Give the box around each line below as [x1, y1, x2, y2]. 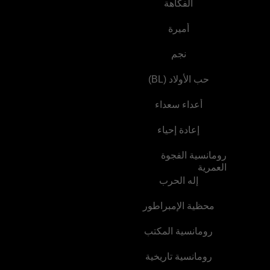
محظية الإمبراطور [142, 201, 215, 211]
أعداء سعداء [154, 99, 202, 110]
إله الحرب [159, 175, 198, 186]
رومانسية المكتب [144, 226, 213, 236]
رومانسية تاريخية [145, 251, 212, 262]
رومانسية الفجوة [161, 150, 227, 160]
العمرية [198, 162, 227, 172]
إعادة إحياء [157, 125, 199, 135]
